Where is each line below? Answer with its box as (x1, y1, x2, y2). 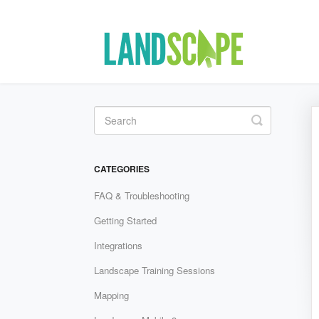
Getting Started (94, 214, 157, 227)
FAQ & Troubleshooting (94, 189, 189, 202)
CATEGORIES (94, 162, 150, 175)
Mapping (94, 288, 129, 302)
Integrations (94, 239, 142, 252)
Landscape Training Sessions (94, 263, 215, 277)
